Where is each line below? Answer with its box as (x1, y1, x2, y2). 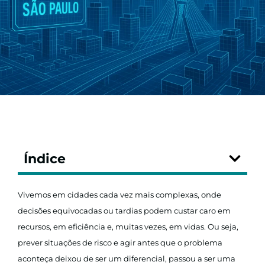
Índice (24, 150, 66, 167)
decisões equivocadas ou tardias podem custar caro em (18, 205, 231, 215)
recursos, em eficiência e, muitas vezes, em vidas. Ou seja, (18, 221, 238, 231)
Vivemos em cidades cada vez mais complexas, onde (18, 189, 221, 199)
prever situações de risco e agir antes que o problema (18, 237, 222, 247)
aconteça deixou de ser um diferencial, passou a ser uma (18, 253, 235, 263)
